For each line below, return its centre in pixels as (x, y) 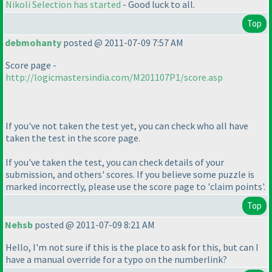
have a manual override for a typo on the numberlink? (116, 260)
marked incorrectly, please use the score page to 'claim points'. (135, 187)
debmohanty (33, 43)
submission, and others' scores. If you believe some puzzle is (130, 175)
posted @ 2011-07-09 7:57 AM (122, 43)
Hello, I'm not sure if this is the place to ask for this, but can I (132, 247)
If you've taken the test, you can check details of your (115, 162)
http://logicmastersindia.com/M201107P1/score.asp (114, 77)
